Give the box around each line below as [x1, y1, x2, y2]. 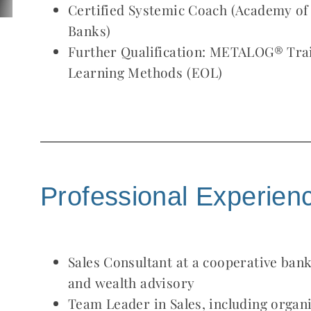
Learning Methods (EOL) [68, 62, 223, 81]
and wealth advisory [68, 273, 195, 292]
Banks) [68, 21, 111, 40]
